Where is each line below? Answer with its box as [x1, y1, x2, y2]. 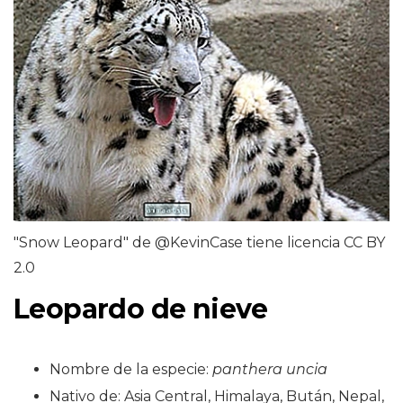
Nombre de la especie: [49, 360, 212, 378]
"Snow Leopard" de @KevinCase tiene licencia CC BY [13, 233, 385, 251]
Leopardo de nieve [13, 291, 268, 326]
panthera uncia [212, 360, 327, 378]
